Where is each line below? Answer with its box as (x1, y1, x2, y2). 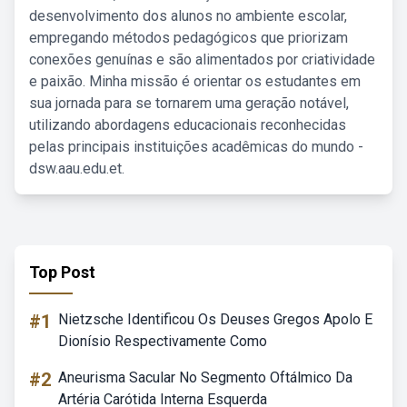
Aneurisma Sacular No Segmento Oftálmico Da (58, 369, 352, 386)
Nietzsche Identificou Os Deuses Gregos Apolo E (58, 311, 372, 328)
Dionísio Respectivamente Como (58, 333, 267, 350)
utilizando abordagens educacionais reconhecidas (29, 116, 346, 134)
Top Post (29, 263, 95, 282)
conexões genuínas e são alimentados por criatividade (29, 51, 375, 68)
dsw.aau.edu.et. (29, 160, 124, 177)
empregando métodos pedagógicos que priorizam (29, 29, 348, 46)
